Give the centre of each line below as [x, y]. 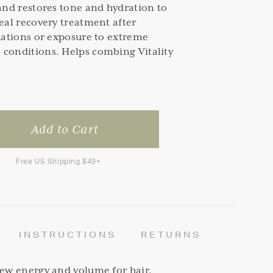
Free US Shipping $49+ [58, 161]
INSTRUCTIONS [68, 234]
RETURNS [171, 234]
